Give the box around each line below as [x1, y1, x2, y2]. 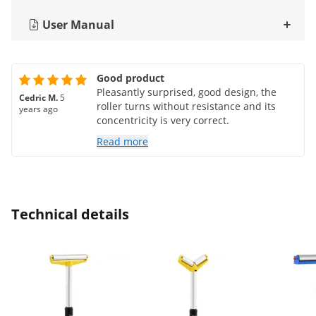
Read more [97, 135, 148, 148]
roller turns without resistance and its [97, 99, 276, 113]
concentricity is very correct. [97, 114, 229, 127]
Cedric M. [19, 92, 58, 104]
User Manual [42, 17, 114, 32]
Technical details [11, 205, 129, 224]
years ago [19, 103, 58, 115]
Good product [97, 71, 164, 85]
